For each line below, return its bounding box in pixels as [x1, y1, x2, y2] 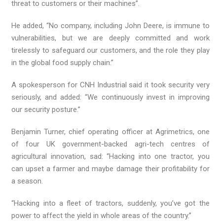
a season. [11, 177, 43, 186]
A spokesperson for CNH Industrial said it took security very [11, 80, 210, 90]
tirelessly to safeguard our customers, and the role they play [11, 46, 210, 55]
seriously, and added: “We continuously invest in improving [11, 93, 210, 102]
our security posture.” [11, 105, 81, 114]
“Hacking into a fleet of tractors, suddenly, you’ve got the [11, 199, 210, 208]
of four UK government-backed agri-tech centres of [11, 140, 210, 149]
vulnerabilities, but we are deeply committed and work [11, 34, 210, 43]
